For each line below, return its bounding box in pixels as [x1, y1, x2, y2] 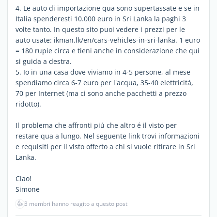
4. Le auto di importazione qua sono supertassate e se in [15, 3, 200, 13]
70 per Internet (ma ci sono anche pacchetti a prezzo [15, 88, 186, 98]
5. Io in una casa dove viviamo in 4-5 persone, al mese [15, 67, 190, 77]
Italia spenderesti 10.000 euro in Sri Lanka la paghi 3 [15, 14, 186, 23]
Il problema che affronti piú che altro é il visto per [15, 120, 177, 130]
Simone [15, 184, 40, 194]
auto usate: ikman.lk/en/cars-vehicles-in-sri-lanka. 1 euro [15, 35, 200, 45]
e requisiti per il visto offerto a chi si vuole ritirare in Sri [15, 141, 195, 151]
